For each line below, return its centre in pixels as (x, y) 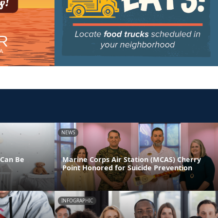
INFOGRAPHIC (77, 201)
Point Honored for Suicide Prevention (127, 168)
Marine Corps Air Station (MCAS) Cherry (132, 160)
